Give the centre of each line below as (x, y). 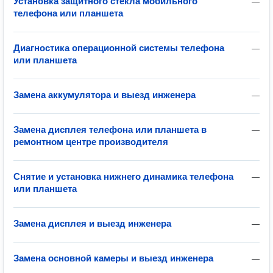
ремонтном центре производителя (91, 142)
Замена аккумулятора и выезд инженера (105, 95)
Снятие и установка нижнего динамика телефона (123, 176)
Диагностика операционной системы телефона (119, 48)
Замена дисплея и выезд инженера (92, 223)
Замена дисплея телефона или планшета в (110, 129)
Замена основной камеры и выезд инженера (113, 258)
